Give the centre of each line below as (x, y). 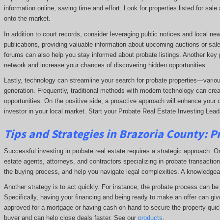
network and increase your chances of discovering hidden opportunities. (105, 65)
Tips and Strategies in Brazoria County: (107, 134)
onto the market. (27, 19)
